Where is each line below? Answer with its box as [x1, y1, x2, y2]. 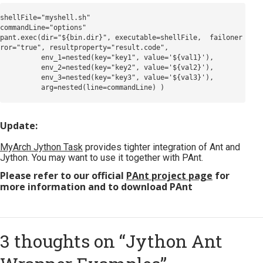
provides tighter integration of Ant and [83, 141, 240, 153]
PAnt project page [126, 169, 213, 183]
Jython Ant [126, 230, 222, 253]
